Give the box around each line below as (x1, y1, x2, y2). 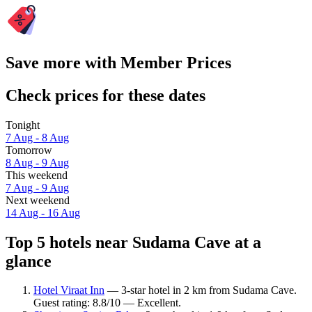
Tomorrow (6, 143, 52, 156)
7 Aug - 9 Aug (6, 181, 69, 194)
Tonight (6, 118, 40, 131)
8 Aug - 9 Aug (6, 156, 69, 169)
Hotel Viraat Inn (33, 284, 104, 297)
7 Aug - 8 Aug (6, 131, 69, 143)
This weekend (6, 169, 68, 181)
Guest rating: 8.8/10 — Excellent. (33, 297, 181, 309)
